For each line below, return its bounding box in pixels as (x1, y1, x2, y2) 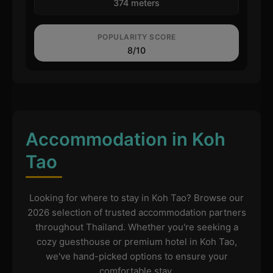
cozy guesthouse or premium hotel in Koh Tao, (36, 236, 237, 248)
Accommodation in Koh (25, 129, 225, 151)
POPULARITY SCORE (97, 32, 176, 41)
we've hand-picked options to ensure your (45, 250, 228, 263)
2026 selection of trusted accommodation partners (27, 207, 246, 219)
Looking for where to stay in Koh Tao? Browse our (29, 192, 244, 204)
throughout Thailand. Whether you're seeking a (35, 221, 238, 233)
